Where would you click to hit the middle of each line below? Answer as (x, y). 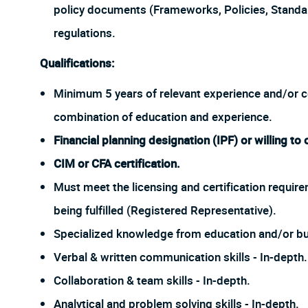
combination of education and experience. (163, 118)
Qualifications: (77, 64)
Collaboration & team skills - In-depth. (152, 281)
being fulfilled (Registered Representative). (165, 211)
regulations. (85, 34)
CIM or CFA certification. (117, 164)
